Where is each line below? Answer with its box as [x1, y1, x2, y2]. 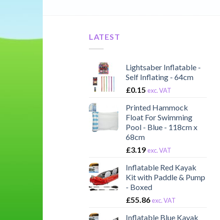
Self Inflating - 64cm [125, 72, 193, 82]
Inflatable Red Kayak [125, 162, 196, 172]
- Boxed [125, 182, 152, 192]
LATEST [88, 32, 120, 42]
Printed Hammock [125, 102, 188, 112]
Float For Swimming [125, 112, 192, 122]
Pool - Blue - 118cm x [125, 122, 197, 132]
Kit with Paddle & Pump [125, 172, 205, 182]
